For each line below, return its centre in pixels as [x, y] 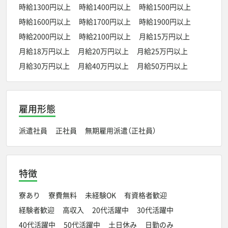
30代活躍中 [155, 209]
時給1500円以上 [165, 6]
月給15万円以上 [164, 36]
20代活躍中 [110, 209]
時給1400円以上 [105, 6]
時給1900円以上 [165, 21]
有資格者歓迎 [146, 195]
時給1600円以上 [45, 21]
